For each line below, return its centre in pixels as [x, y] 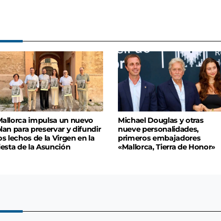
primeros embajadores [159, 138]
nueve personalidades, [158, 129]
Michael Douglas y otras [161, 121]
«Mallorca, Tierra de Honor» [166, 147]
